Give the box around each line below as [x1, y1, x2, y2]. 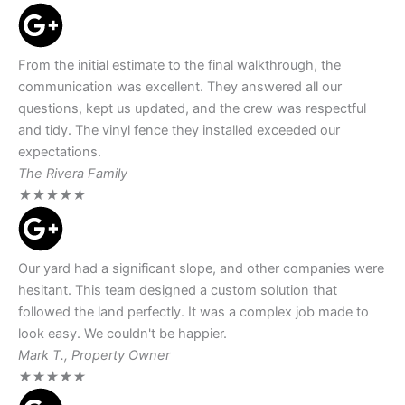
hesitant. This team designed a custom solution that [18, 282, 337, 299]
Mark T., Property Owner [18, 347, 170, 364]
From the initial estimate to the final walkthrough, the [18, 57, 341, 74]
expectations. [18, 144, 101, 161]
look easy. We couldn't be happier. [18, 325, 227, 343]
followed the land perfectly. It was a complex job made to [18, 304, 369, 321]
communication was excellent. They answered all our [18, 79, 342, 96]
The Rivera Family [18, 165, 127, 183]
